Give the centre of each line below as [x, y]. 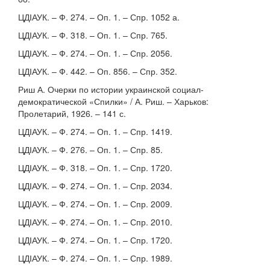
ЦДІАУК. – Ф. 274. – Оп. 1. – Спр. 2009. [95, 204]
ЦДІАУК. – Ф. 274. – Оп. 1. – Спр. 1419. [95, 131]
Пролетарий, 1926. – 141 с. [72, 113]
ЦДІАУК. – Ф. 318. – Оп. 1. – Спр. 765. [93, 35]
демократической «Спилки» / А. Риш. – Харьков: [113, 101]
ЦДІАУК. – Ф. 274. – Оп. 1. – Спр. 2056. [95, 53]
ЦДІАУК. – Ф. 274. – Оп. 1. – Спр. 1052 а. [99, 17]
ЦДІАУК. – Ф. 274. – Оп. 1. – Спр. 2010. [95, 222]
